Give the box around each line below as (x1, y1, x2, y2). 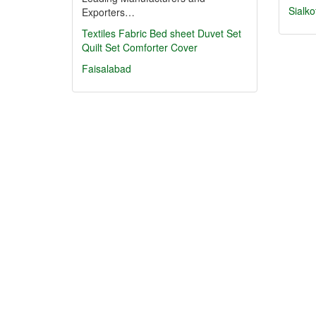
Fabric (119, 26, 147, 40)
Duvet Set (197, 26, 241, 40)
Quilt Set (82, 40, 120, 54)
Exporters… (82, 5, 135, 19)
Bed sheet (150, 26, 195, 40)
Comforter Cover (123, 40, 197, 54)
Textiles (82, 26, 116, 40)
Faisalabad (82, 61, 131, 75)
